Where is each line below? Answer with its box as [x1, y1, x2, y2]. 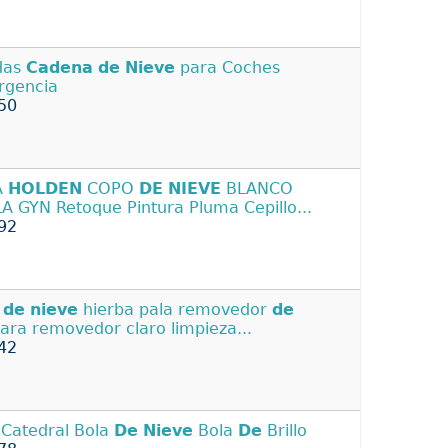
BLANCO [221, 178, 293, 198]
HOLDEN [8, 178, 82, 198]
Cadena [26, 57, 93, 77]
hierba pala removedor [78, 299, 272, 319]
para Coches [175, 57, 280, 77]
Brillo [262, 420, 307, 440]
